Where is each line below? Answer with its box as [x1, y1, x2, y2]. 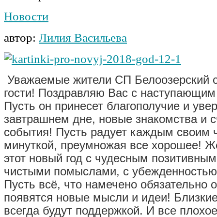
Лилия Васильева [39, 31, 127, 44]
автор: [4, 31, 39, 44]
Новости [4, 9, 48, 23]
